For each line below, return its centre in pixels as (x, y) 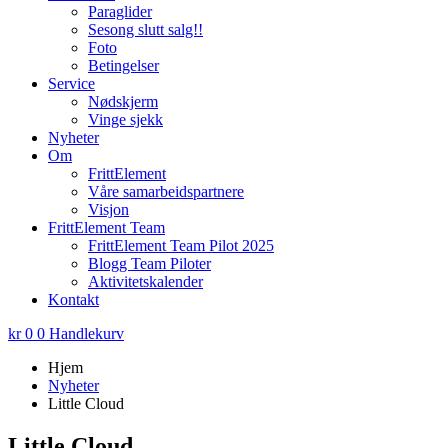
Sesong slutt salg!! (145, 29)
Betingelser (123, 65)
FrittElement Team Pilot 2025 (181, 245)
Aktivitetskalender (145, 281)
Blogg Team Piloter (149, 263)
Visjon (108, 209)
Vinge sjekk (125, 119)
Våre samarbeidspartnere (166, 191)
